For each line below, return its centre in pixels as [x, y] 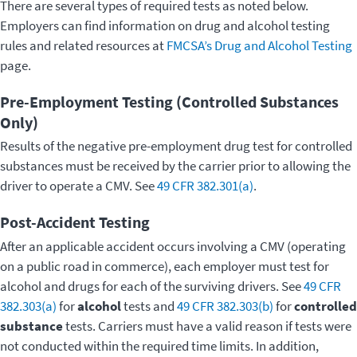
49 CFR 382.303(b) [225, 306]
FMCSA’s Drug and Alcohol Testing [259, 46]
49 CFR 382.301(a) [205, 186]
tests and [149, 306]
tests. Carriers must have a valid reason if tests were [207, 326]
